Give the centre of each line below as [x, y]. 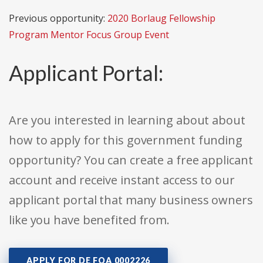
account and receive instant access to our [122, 180]
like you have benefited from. [90, 220]
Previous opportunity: [58, 18]
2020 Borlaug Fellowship [161, 18]
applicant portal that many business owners [131, 200]
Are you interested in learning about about [127, 120]
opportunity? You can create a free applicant [131, 160]
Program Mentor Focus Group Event [89, 35]
